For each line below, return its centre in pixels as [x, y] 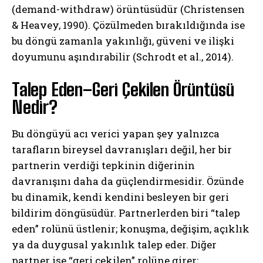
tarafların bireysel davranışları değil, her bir [122, 149]
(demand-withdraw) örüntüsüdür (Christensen [128, 9]
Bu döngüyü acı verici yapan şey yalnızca [116, 133]
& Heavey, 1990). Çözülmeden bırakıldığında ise [128, 25]
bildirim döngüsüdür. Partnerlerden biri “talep [126, 213]
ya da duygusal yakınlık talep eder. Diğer [114, 244]
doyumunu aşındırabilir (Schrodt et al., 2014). [123, 56]
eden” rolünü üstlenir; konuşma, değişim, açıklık [131, 228]
